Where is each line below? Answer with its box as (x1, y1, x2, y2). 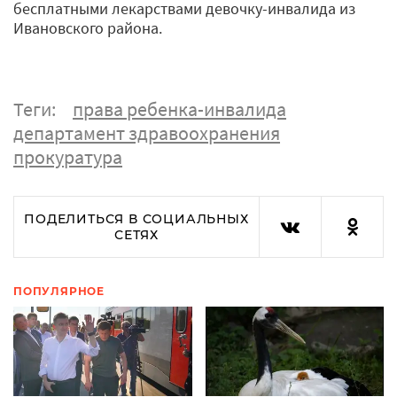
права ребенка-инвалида (73, 96, 286, 121)
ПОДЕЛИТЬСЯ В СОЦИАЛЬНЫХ (24, 210, 249, 227)
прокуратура (13, 144, 122, 169)
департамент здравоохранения (13, 120, 280, 145)
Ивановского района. (13, 17, 162, 38)
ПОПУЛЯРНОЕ (13, 284, 105, 298)
